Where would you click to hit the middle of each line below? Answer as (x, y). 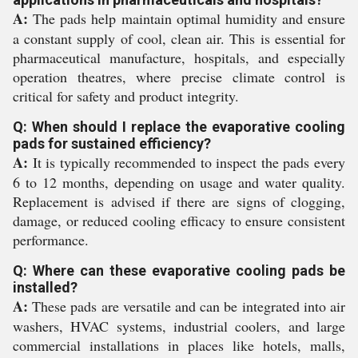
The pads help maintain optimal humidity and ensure (187, 19)
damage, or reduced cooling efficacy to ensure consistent (179, 221)
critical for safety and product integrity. (126, 96)
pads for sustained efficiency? (112, 144)
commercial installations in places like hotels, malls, (179, 346)
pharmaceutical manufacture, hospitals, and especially (179, 58)
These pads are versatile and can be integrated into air (187, 306)
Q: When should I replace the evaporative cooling (179, 127)
